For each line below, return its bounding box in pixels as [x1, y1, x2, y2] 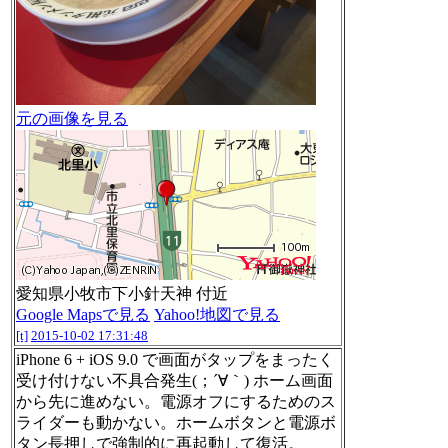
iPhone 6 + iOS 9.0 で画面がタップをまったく [16, 351, 334, 369]
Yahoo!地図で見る [154, 306, 280, 324]
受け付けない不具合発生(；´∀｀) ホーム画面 [16, 372, 333, 390]
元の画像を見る [16, 110, 128, 128]
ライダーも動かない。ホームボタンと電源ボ [16, 414, 336, 432]
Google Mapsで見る [16, 306, 150, 324]
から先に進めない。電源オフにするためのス [16, 393, 336, 411]
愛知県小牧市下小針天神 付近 [16, 285, 228, 303]
